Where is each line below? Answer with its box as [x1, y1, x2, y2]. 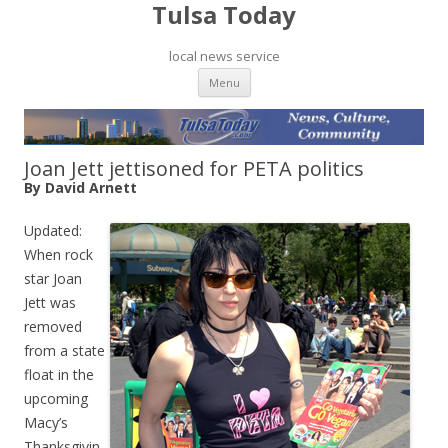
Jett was [24, 292, 76, 312]
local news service [168, 47, 280, 65]
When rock [24, 244, 93, 264]
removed [24, 316, 82, 336]
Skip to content [250, 65, 349, 84]
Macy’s [24, 412, 68, 432]
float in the [24, 364, 94, 384]
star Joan [24, 268, 82, 288]
